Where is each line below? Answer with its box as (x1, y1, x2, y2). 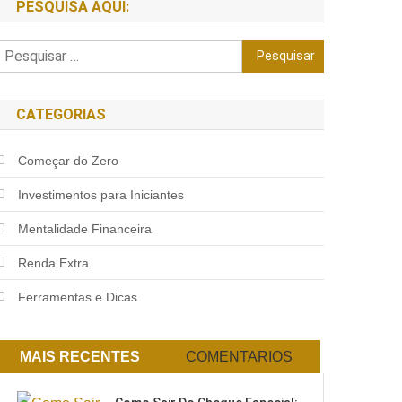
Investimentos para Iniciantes (18, 187, 185, 202)
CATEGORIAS (16, 105, 107, 123)
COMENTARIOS (185, 348, 293, 364)
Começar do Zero (18, 153, 119, 168)
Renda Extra (18, 255, 90, 270)
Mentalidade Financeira (18, 221, 153, 236)
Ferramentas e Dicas (18, 289, 138, 304)
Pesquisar (241, 43, 307, 59)
